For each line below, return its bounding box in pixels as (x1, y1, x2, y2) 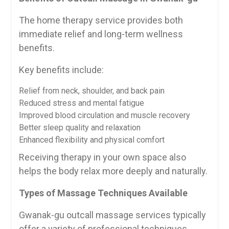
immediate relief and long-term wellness (18, 29, 183, 39)
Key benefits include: (18, 64, 104, 75)
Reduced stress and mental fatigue (18, 98, 144, 108)
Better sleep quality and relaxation (18, 123, 141, 132)
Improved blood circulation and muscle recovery (18, 110, 190, 120)
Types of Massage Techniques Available (18, 188, 188, 198)
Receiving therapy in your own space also (18, 152, 186, 163)
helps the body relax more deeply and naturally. (18, 166, 208, 176)
